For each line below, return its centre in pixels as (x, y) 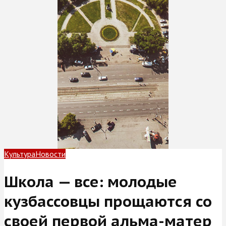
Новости (50, 154)
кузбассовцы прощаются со (108, 201)
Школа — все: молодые (91, 181)
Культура (20, 154)
